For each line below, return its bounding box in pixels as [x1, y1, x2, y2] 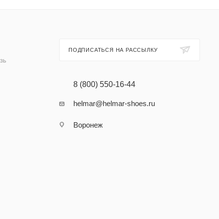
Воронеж [73, 121, 103, 130]
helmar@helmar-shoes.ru [73, 99, 155, 108]
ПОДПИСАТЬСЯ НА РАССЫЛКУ [68, 47, 158, 53]
